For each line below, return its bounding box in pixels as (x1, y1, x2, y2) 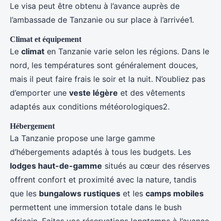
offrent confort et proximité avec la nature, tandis (10, 175, 196, 185)
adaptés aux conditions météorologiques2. (10, 102, 170, 112)
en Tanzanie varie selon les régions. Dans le (44, 46, 209, 57)
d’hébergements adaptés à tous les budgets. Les (10, 147, 191, 157)
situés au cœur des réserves (102, 161, 210, 171)
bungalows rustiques (39, 188, 120, 199)
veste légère (69, 88, 118, 98)
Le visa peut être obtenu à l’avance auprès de (10, 1, 180, 11)
